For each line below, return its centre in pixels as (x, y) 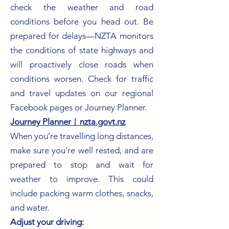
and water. (30, 207)
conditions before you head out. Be (82, 21)
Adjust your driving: (47, 222)
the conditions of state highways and (82, 50)
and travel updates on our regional (82, 93)
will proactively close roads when (82, 64)
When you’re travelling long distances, (82, 136)
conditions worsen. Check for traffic (82, 78)
